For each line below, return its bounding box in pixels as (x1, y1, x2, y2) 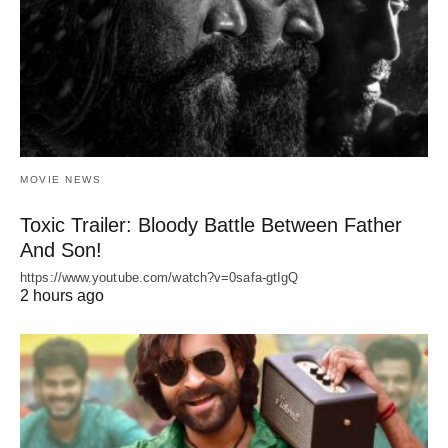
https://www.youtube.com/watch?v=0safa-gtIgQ (20, 270, 299, 286)
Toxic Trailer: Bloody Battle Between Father (20, 214, 402, 237)
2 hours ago (20, 287, 104, 305)
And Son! (20, 239, 102, 262)
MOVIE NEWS (20, 174, 101, 186)
